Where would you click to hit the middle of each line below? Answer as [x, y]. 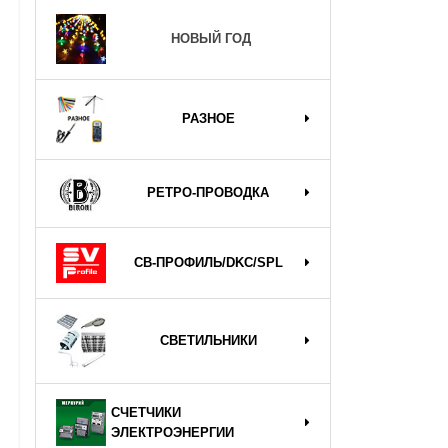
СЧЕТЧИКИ [146, 412]
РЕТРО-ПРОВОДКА [208, 193]
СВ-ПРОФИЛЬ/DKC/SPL [208, 262]
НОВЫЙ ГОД [210, 39]
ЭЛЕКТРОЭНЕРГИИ [172, 432]
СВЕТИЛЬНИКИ [208, 340]
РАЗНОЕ [208, 119]
